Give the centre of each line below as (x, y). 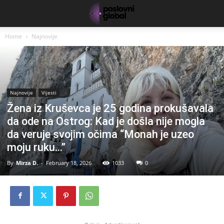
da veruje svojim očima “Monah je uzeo (100, 134)
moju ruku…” (36, 147)
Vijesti (49, 92)
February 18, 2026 (69, 162)
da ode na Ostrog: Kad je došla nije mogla (106, 121)
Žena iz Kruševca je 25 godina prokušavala (110, 108)
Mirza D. (27, 162)
